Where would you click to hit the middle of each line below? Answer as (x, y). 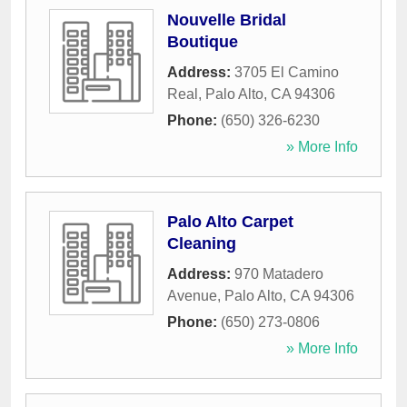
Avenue (192, 296)
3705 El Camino (287, 73)
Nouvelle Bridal (227, 20)
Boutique (203, 42)
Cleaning (202, 244)
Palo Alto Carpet (230, 222)
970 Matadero (279, 274)
